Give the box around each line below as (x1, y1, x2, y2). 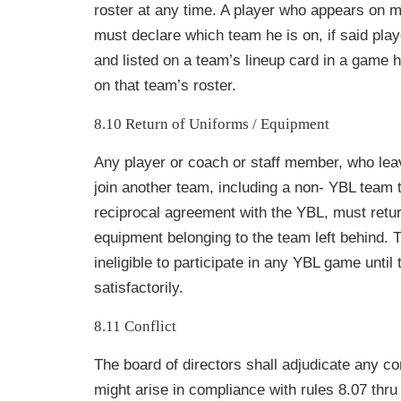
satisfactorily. (94, 279, 183, 297)
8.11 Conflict (94, 318, 176, 336)
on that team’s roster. (94, 77, 236, 95)
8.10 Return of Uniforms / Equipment (94, 115, 329, 133)
